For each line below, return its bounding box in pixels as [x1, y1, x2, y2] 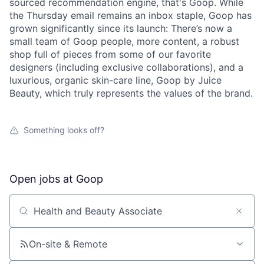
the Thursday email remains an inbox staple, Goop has [9, 9, 252, 21]
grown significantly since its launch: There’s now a [9, 22, 232, 34]
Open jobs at [9, 173, 76, 185]
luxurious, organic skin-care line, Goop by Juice [9, 74, 222, 86]
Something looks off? [24, 125, 104, 135]
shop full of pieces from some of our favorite [9, 48, 211, 60]
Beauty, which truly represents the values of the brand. [9, 87, 253, 99]
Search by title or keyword [9, 210, 128, 222]
